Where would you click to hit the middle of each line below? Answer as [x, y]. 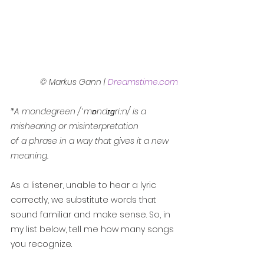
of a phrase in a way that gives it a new [91, 141]
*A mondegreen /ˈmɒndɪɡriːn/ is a [80, 112]
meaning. [29, 156]
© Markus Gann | [74, 82]
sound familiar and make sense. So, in [92, 215]
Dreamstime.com [143, 82]
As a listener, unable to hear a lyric [85, 185]
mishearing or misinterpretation [75, 126]
